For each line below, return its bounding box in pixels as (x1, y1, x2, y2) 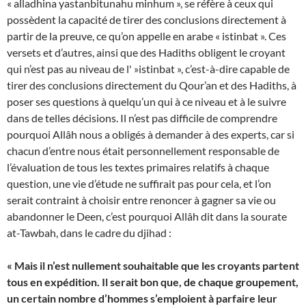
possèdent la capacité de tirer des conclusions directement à (7, 13, 286, 26)
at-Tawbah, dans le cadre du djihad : (7, 226, 171, 239)
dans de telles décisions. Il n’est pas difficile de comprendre (7, 111, 277, 124)
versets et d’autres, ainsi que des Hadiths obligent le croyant (7, 46, 286, 59)
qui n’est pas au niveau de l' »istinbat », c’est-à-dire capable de (7, 62, 290, 75)
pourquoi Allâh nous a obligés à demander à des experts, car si (7, 128, 294, 141)
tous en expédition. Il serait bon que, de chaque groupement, (7, 275, 298, 288)
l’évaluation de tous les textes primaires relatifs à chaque (7, 161, 269, 173)
